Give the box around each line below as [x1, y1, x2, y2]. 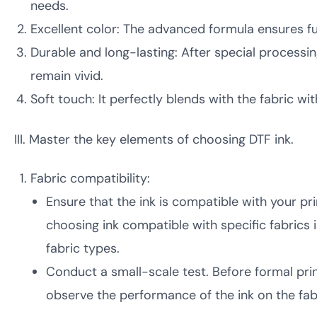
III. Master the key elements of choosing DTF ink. [14, 131, 294, 148]
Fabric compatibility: [30, 170, 150, 187]
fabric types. [46, 240, 120, 257]
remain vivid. [30, 67, 103, 84]
